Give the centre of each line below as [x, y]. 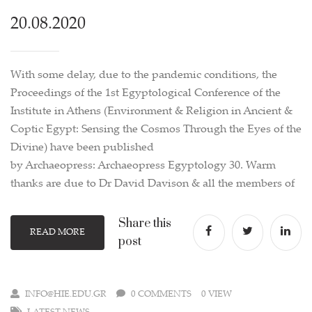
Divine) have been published [82, 148]
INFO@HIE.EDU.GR [66, 295]
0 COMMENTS [161, 295]
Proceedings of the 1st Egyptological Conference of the [146, 94]
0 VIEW [217, 295]
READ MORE [57, 233]
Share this [145, 224]
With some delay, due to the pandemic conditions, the [144, 76]
